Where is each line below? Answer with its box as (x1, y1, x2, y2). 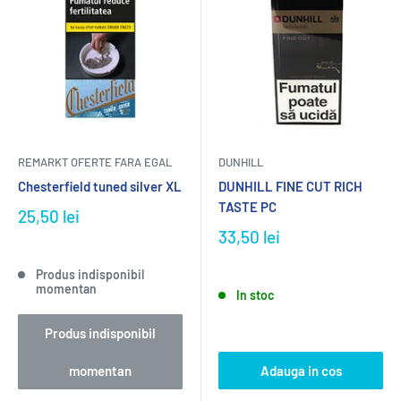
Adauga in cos (260, 363, 342, 379)
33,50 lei (218, 226, 280, 247)
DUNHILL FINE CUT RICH (218, 178, 363, 194)
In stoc (235, 287, 274, 303)
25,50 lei (18, 206, 80, 226)
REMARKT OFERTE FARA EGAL (18, 155, 172, 169)
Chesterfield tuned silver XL (18, 178, 182, 194)
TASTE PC (218, 199, 277, 215)
